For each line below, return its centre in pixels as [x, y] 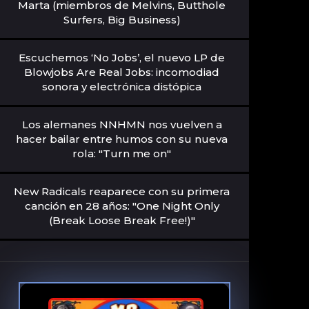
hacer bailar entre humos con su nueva [122, 139]
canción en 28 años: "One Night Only [122, 206]
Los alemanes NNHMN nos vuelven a [122, 124]
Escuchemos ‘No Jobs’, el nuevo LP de [122, 57]
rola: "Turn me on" [122, 153]
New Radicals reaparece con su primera [122, 191]
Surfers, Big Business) [122, 19]
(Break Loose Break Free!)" [122, 220]
